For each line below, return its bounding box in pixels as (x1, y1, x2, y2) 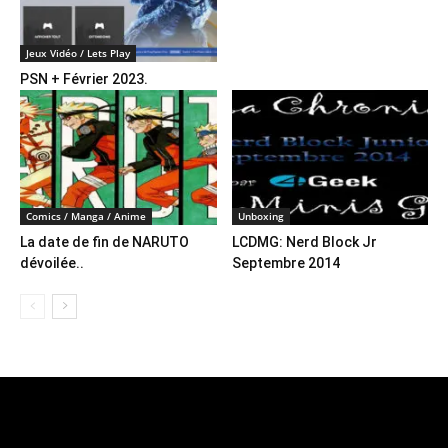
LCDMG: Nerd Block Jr (231, 234, 377, 251)
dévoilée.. (20, 255, 84, 272)
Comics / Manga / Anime (26, 209, 146, 224)
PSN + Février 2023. (20, 70, 148, 87)
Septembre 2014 (231, 255, 340, 272)
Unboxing (237, 209, 284, 224)
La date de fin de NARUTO (20, 234, 189, 251)
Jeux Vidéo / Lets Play (26, 45, 130, 60)
